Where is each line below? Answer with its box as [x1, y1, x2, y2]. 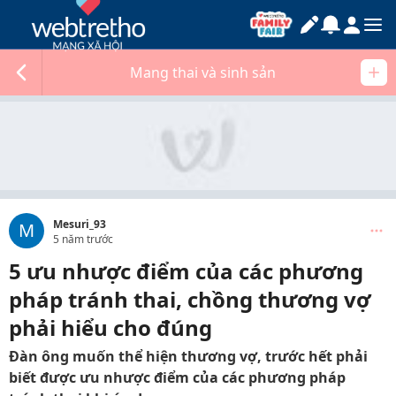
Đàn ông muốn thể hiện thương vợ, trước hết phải [9, 346, 368, 366]
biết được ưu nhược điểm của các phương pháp [9, 368, 346, 387]
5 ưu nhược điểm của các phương [9, 256, 363, 286]
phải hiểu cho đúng [9, 313, 212, 342]
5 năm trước [53, 232, 113, 247]
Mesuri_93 [53, 217, 106, 232]
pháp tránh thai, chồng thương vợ [9, 285, 370, 314]
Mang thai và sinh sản [129, 63, 276, 82]
